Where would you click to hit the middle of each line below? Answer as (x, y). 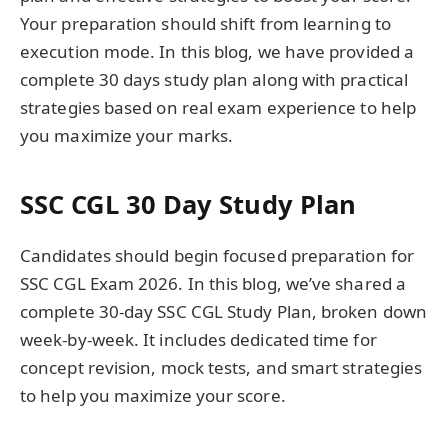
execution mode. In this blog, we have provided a (217, 52)
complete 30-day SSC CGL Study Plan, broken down (223, 311)
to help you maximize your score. (153, 395)
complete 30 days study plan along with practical (214, 80)
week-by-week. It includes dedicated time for (198, 339)
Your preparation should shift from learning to (205, 24)
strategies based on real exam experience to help (218, 108)
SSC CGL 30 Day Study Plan (188, 203)
